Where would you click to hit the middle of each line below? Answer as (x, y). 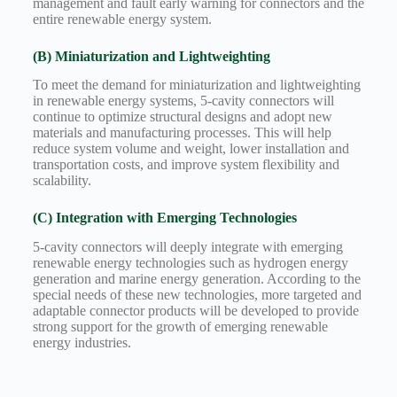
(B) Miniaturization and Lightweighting (151, 56)
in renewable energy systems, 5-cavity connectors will (183, 101)
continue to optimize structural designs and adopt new (182, 117)
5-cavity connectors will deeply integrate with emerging (187, 247)
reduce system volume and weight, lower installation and (191, 149)
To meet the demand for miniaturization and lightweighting (196, 85)
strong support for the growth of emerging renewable (180, 327)
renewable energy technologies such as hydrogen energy (190, 263)
